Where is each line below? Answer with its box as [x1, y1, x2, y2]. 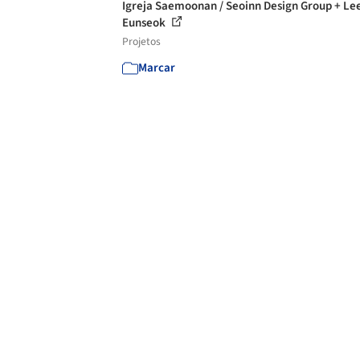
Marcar [138, 59, 175, 76]
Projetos [122, 34, 161, 49]
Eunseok [122, 14, 168, 31]
